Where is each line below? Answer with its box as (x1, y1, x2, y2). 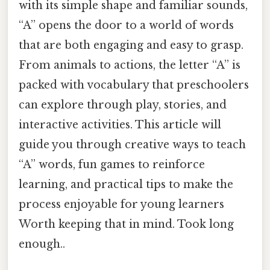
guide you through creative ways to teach (19, 138, 246, 152)
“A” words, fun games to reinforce (19, 158, 205, 172)
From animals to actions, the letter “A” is (19, 58, 240, 72)
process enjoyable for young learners (19, 198, 224, 212)
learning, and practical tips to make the (19, 178, 233, 192)
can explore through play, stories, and (19, 98, 227, 112)
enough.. (19, 237, 65, 251)
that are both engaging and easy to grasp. (19, 39, 243, 52)
